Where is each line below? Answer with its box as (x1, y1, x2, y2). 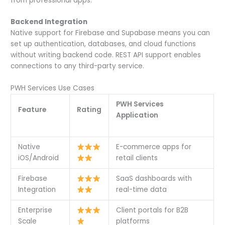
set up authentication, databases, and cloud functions (11, 39, 196, 49)
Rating (76, 105, 101, 115)
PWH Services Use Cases (11, 83, 95, 93)
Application (116, 110, 158, 121)
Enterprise (18, 205, 52, 215)
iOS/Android (18, 153, 59, 163)
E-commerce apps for (116, 142, 191, 152)
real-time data (116, 185, 167, 195)
